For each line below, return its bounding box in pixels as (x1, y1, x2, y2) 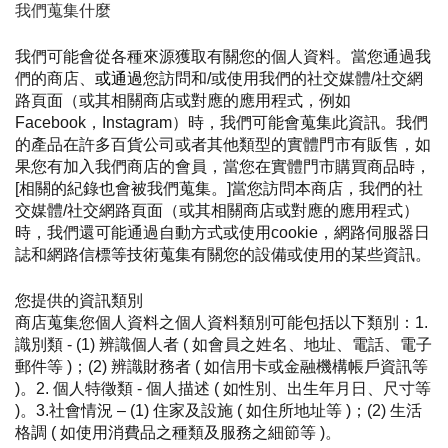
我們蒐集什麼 (15, 2, 111, 19)
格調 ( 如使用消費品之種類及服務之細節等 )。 (15, 424, 341, 441)
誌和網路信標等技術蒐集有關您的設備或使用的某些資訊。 (15, 246, 431, 263)
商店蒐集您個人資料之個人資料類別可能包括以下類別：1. (15, 314, 428, 331)
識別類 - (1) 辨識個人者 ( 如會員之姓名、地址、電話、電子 (15, 336, 432, 353)
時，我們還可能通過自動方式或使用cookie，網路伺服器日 (15, 224, 430, 241)
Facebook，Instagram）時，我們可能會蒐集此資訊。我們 (15, 114, 428, 131)
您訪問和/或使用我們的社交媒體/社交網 (143, 70, 423, 87)
